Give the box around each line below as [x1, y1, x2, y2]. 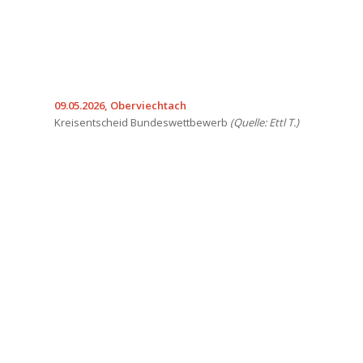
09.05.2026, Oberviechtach [54, 98, 186, 113]
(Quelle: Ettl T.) [230, 115, 299, 130]
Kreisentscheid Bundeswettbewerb [54, 115, 230, 130]
